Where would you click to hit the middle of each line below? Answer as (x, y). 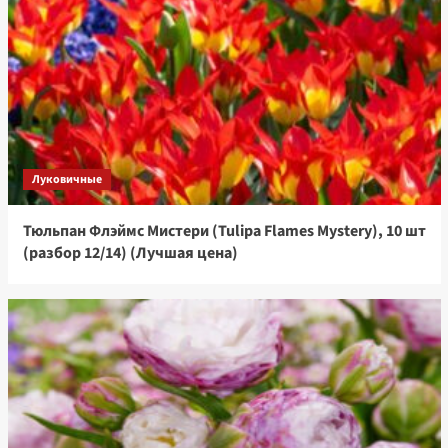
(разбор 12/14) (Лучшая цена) (130, 253)
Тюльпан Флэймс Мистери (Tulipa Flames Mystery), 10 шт (224, 231)
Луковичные (66, 180)
